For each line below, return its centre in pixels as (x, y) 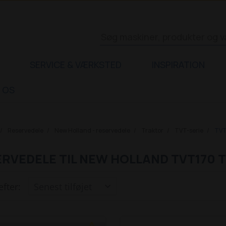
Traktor (152, 130)
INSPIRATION (178, 65)
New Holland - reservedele (92, 130)
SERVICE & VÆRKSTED (76, 65)
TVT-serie (189, 130)
